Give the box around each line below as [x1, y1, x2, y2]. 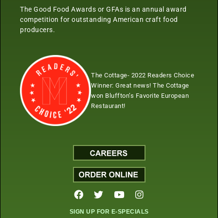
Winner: [91, 81, 115, 89]
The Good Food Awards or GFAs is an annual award [20, 5, 187, 13]
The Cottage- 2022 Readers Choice [91, 71, 194, 79]
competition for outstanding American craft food [20, 15, 178, 23]
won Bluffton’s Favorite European [91, 91, 189, 99]
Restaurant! [91, 102, 126, 109]
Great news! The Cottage [115, 81, 189, 89]
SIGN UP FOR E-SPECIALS [69, 208, 149, 216]
